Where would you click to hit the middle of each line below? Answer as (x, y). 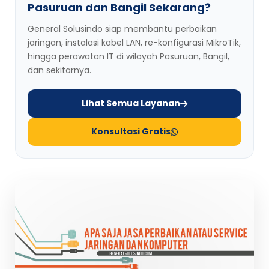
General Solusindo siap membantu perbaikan (122, 29)
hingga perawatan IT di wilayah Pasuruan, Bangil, (128, 57)
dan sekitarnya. (59, 71)
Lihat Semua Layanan (131, 104)
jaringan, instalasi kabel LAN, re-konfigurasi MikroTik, (134, 43)
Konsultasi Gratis (131, 132)
